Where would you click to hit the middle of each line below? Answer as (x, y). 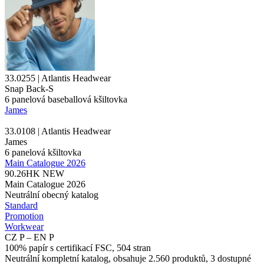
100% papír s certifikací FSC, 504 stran (78, 247)
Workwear (24, 226)
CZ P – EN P (29, 237)
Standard (21, 205)
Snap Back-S (29, 88)
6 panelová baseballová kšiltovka (66, 99)
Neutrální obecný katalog (52, 194)
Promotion (24, 216)
